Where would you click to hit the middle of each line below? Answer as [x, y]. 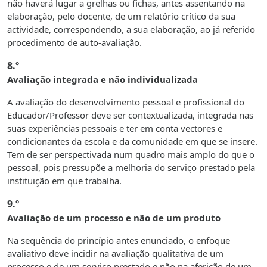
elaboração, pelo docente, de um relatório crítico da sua [121, 16]
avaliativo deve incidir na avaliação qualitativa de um [115, 254]
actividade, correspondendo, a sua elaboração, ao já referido [131, 30]
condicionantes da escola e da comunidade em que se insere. [132, 142]
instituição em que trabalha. [64, 181]
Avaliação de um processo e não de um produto [114, 218]
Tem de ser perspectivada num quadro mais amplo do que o [131, 155]
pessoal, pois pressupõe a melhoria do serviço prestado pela [131, 168]
